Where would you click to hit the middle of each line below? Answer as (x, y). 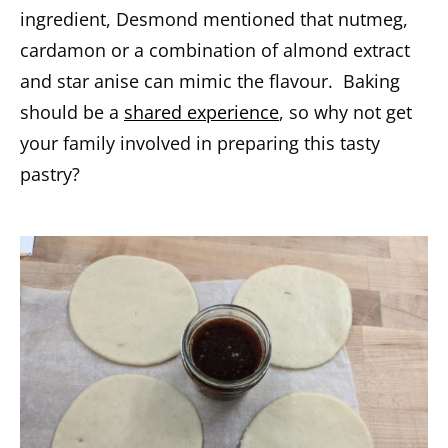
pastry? (50, 174)
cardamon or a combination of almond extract (215, 50)
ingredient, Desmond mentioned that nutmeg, (214, 19)
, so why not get (345, 112)
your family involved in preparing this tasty (200, 143)
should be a (72, 112)
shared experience (201, 112)
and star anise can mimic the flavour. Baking (210, 81)
